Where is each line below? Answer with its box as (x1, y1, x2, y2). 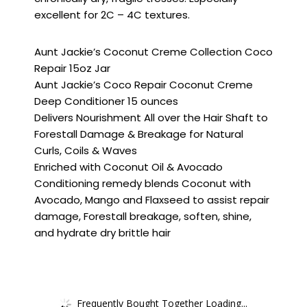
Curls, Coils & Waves (34, 143, 137, 158)
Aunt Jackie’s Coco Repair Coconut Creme (34, 77, 253, 93)
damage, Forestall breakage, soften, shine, (34, 209, 251, 224)
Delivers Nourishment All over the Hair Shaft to (34, 110, 268, 125)
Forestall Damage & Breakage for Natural (34, 127, 243, 142)
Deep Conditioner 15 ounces (34, 94, 178, 109)
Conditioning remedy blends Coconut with (34, 176, 251, 191)
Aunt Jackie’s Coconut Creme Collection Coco (34, 45, 273, 60)
